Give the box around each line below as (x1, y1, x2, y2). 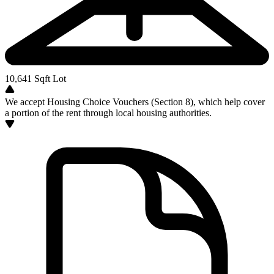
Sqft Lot (32, 73, 66, 84)
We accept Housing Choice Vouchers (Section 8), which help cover (5, 97, 265, 107)
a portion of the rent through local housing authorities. (5, 108, 212, 118)
